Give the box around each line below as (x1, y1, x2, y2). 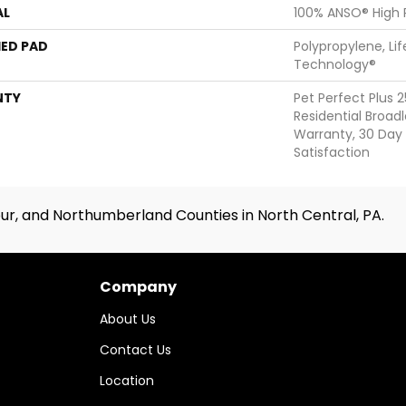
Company (100, 275, 177, 297)
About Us (100, 309, 156, 328)
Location (100, 371, 154, 390)
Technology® (294, 54, 376, 73)
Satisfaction (294, 142, 370, 161)
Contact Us (100, 340, 171, 359)
